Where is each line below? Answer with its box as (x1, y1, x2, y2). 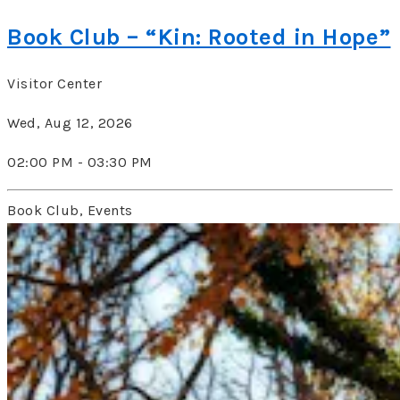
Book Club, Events (7, 201, 133, 219)
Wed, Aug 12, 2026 (7, 113, 133, 131)
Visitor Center (7, 74, 102, 92)
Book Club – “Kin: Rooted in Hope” (7, 23, 391, 52)
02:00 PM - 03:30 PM (7, 153, 153, 171)
